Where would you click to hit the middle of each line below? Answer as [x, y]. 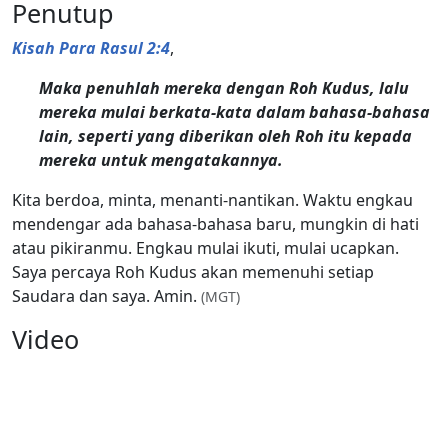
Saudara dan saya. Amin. [106, 295]
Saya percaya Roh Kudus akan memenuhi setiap [193, 271]
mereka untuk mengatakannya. [161, 159]
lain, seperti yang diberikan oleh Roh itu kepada [226, 135]
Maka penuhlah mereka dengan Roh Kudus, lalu [224, 87]
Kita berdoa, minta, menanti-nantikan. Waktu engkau [212, 199]
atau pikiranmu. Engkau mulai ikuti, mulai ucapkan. [205, 247]
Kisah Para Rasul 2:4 [91, 47]
